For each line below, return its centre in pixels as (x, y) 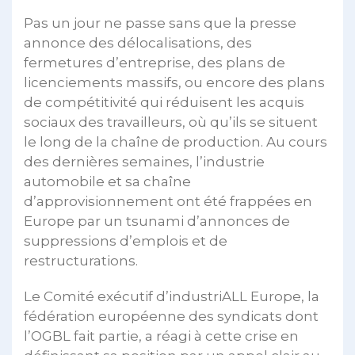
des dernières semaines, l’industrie (144, 161)
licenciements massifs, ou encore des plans (174, 82)
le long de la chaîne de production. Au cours (176, 141)
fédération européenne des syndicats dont (171, 316)
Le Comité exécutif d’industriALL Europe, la (172, 296)
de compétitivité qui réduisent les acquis (164, 102)
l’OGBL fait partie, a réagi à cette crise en (161, 336)
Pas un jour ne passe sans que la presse (160, 23)
